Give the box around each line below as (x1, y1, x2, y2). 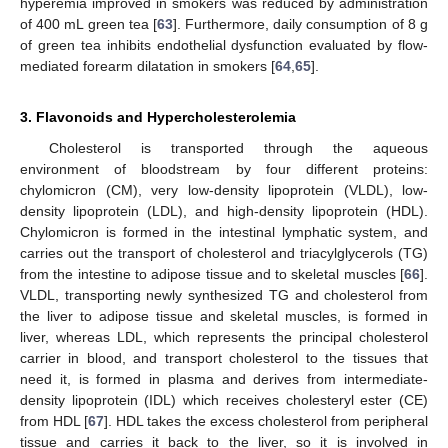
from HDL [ (20, 412, 89, 429)
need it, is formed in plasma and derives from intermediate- (20, 370, 428, 387)
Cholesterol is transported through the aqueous (48, 139, 428, 156)
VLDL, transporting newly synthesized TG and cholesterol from (20, 286, 428, 303)
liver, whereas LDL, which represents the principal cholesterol (20, 328, 428, 345)
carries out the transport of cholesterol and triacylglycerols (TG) (20, 244, 428, 261)
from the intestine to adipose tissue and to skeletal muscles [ (20, 265, 404, 282)
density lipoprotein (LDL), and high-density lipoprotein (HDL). (20, 202, 428, 219)
